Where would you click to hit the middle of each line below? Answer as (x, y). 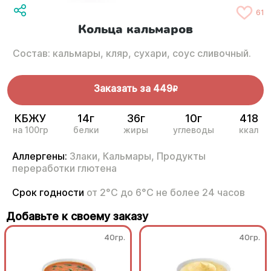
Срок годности (49, 193)
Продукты (181, 156)
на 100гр (30, 130)
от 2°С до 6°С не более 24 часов (166, 193)
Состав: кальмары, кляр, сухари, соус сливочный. (132, 54)
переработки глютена (64, 168)
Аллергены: (40, 156)
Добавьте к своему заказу (77, 217)
